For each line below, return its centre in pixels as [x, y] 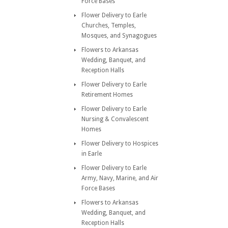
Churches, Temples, [109, 25]
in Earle [92, 154]
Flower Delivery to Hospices [120, 144]
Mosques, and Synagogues [119, 36]
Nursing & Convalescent [115, 119]
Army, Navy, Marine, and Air [120, 178]
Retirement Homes [107, 95]
